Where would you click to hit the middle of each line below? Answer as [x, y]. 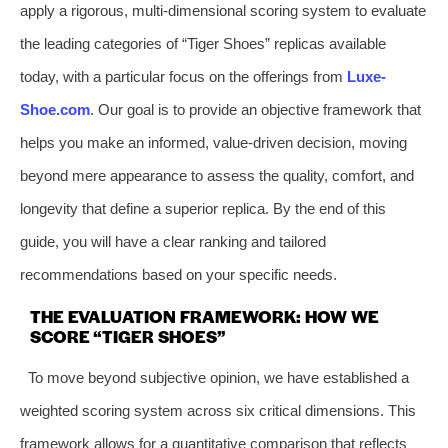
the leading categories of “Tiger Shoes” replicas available [203, 43]
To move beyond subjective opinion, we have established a [218, 377]
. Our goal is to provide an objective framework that [255, 109]
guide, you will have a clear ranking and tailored [173, 241]
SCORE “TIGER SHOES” [128, 335]
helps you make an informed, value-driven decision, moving [213, 142]
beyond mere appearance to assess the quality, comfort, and [217, 175]
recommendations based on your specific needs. [178, 274]
